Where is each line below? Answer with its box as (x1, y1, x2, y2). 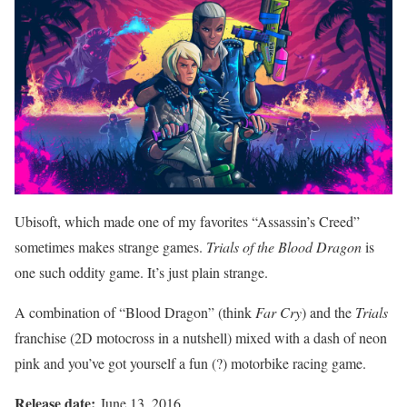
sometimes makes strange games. (15, 236, 206, 256)
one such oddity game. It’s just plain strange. (15, 262, 268, 282)
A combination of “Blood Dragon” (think (15, 302, 255, 322)
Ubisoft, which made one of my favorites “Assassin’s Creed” (15, 211, 360, 231)
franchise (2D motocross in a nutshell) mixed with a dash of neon (15, 327, 387, 347)
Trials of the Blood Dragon (206, 236, 365, 256)
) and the (302, 302, 355, 322)
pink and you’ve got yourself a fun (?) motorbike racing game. (15, 352, 366, 372)
